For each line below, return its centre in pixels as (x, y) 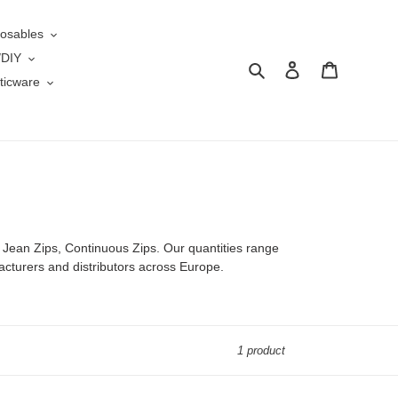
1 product (261, 350)
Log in (318, 68)
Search (287, 68)
